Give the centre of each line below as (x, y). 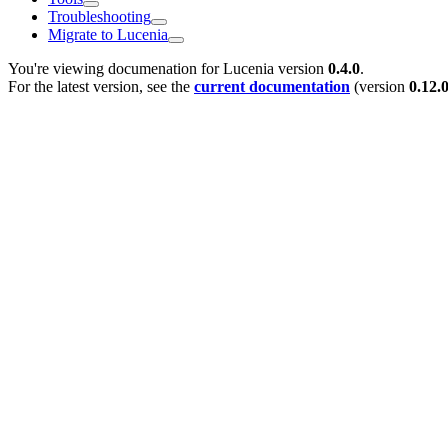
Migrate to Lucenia (108, 34)
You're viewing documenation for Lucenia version (168, 68)
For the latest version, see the (101, 86)
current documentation (272, 86)
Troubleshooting (99, 16)
